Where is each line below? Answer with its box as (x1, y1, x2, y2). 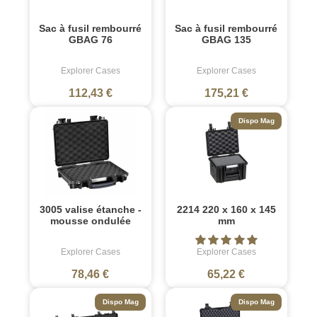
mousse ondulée (50, 215, 131, 227)
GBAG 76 (68, 34, 113, 45)
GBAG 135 (201, 34, 251, 45)
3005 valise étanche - (39, 204, 142, 216)
